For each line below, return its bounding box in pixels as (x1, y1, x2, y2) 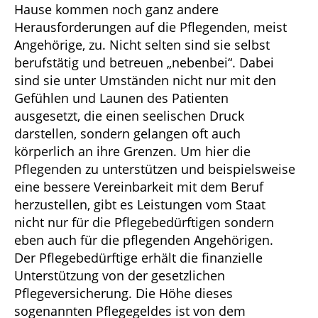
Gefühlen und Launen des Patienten (14, 89, 229, 106)
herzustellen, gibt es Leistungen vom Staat (14, 195, 265, 213)
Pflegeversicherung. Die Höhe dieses (14, 284, 233, 302)
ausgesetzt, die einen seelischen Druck (14, 106, 244, 124)
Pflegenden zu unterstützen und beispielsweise (14, 160, 295, 177)
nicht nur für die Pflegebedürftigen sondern (14, 213, 274, 231)
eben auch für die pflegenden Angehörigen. (14, 231, 273, 248)
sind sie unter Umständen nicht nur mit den (14, 71, 276, 89)
